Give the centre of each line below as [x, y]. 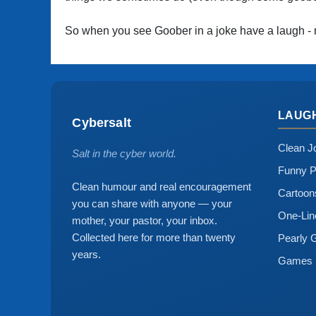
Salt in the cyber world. [124, 154]
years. [87, 255]
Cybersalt [102, 122]
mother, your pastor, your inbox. [145, 221]
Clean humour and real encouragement [162, 187]
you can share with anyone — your [152, 204]
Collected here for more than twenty [154, 238]
